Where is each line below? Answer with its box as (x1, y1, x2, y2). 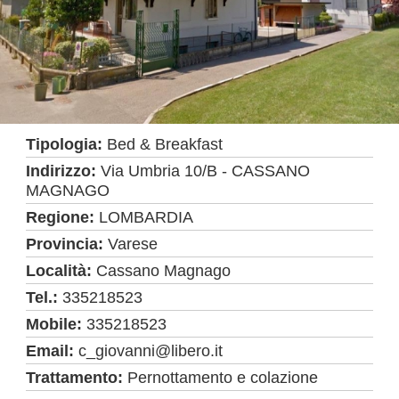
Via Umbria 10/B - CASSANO (101, 161, 311, 181)
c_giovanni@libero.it (78, 341, 224, 361)
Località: (26, 261, 97, 281)
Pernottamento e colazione (127, 368, 319, 387)
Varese (108, 234, 159, 254)
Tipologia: (26, 134, 108, 154)
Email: (26, 341, 79, 361)
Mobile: (26, 314, 87, 334)
